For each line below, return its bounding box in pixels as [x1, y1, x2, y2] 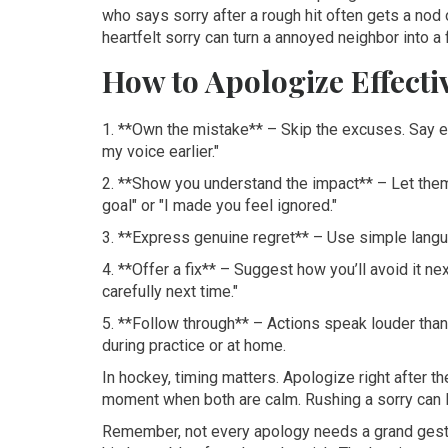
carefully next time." [102, 282, 238, 301]
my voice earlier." [102, 142, 219, 161]
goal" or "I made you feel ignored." [102, 196, 337, 215]
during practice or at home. [102, 336, 286, 355]
